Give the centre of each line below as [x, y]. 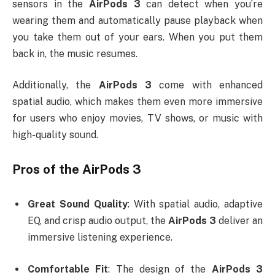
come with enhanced [207, 85]
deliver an [239, 221]
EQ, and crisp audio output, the [98, 221]
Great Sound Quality [78, 204]
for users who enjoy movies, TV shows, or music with [137, 118]
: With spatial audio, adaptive [195, 204]
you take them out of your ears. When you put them [137, 37]
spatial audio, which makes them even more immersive [137, 102]
